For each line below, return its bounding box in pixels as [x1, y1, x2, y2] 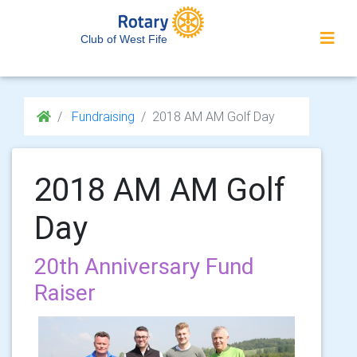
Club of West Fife [80, 33, 167, 45]
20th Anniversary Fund [34, 253, 254, 280]
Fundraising [69, 108, 135, 124]
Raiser [34, 279, 96, 306]
